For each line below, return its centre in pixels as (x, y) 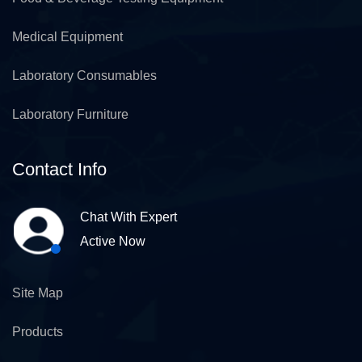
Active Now (113, 241)
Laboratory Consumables (84, 76)
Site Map (38, 293)
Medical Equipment (67, 37)
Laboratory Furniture (70, 114)
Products (38, 332)
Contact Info (59, 169)
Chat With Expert (128, 217)
